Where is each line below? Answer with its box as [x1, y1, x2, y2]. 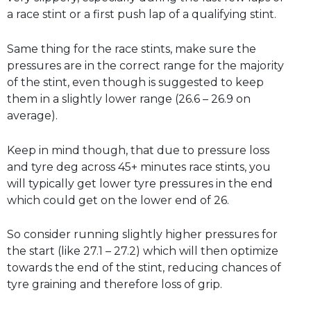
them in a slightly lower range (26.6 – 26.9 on [7, 92, 251, 106]
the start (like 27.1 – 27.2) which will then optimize [7, 244, 278, 258]
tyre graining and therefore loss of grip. [7, 278, 222, 292]
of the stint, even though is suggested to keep [7, 75, 264, 89]
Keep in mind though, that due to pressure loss [7, 143, 269, 157]
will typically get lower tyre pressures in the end [7, 176, 273, 190]
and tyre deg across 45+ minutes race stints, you [7, 160, 271, 174]
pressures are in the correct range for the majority [7, 58, 284, 72]
